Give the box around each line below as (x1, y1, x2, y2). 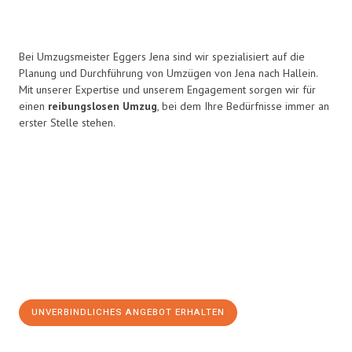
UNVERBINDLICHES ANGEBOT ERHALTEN (31, 306, 225, 319)
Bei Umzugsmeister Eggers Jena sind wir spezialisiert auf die (19, 49, 305, 64)
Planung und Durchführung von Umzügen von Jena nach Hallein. (19, 66, 317, 80)
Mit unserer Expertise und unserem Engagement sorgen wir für (19, 82, 316, 97)
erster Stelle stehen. (19, 115, 115, 130)
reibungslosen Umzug (48, 99, 157, 113)
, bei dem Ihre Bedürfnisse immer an (157, 99, 329, 113)
